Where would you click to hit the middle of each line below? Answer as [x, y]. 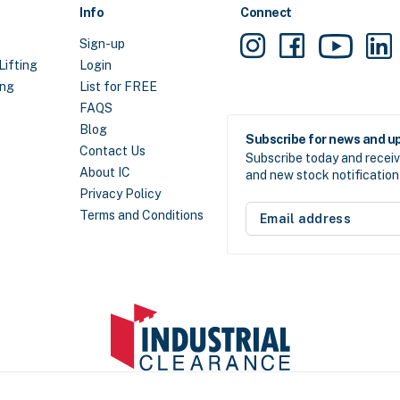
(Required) [276, 237]
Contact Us [112, 151]
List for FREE [118, 87]
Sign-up [102, 44]
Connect [266, 13]
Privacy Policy [120, 194]
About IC [105, 173]
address [275, 222]
